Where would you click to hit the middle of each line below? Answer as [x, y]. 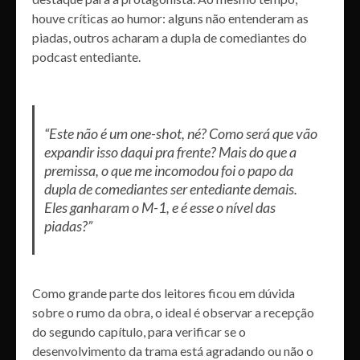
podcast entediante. [86, 56]
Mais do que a [257, 151]
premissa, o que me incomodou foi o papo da [168, 170]
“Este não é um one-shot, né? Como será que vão [180, 133]
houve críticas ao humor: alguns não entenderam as [170, 18]
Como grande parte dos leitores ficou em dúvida [164, 292]
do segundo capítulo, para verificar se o [139, 331]
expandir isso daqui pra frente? [131, 151]
